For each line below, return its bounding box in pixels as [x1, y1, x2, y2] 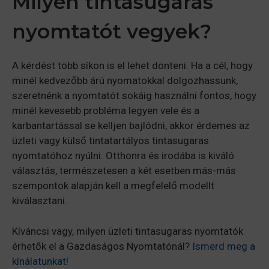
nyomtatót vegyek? [12, 19, 211, 44]
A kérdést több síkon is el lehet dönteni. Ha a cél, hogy [12, 59, 253, 72]
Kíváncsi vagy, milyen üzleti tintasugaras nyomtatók [12, 225, 243, 237]
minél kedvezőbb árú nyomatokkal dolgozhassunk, [12, 74, 238, 87]
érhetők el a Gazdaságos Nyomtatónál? [12, 240, 192, 252]
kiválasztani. [12, 195, 67, 207]
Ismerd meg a [192, 240, 255, 252]
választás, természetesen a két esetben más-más [12, 165, 236, 177]
